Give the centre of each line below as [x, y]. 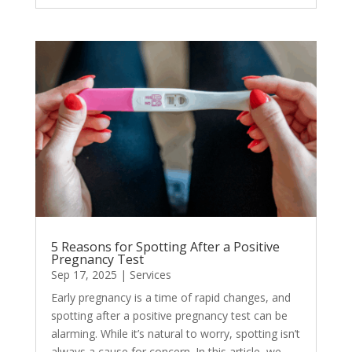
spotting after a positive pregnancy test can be [169, 315]
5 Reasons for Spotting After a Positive [165, 246]
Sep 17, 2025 [84, 274]
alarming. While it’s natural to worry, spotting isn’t [175, 333]
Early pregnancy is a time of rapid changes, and [170, 297]
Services [150, 274]
